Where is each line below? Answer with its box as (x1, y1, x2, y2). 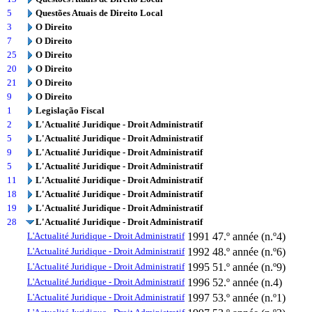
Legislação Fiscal (36, 105, 104, 116)
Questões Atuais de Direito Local (36, 8, 163, 18)
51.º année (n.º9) (212, 261, 286, 273)
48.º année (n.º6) (212, 246, 286, 258)
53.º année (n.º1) (212, 292, 286, 304)
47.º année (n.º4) (212, 231, 286, 242)
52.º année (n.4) (212, 276, 282, 288)
